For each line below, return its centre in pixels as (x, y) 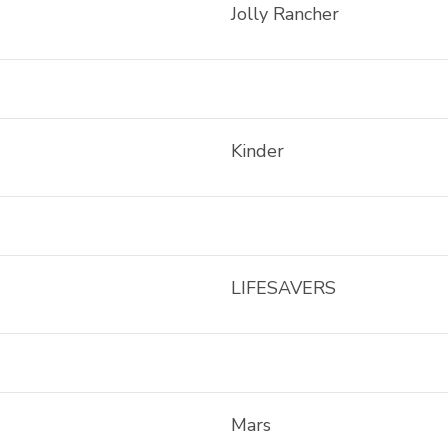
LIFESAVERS (283, 288)
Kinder (257, 151)
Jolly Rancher (284, 14)
